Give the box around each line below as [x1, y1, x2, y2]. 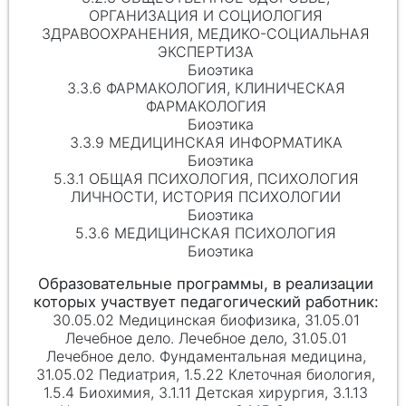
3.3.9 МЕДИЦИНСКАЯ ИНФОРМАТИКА [69, 132, 343, 151]
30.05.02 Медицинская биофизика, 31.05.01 [52, 311, 360, 329]
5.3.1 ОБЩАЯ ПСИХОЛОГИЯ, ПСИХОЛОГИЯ [53, 169, 359, 188]
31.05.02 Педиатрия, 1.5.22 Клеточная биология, [36, 365, 376, 383]
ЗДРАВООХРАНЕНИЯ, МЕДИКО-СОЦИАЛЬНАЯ [42, 24, 371, 43]
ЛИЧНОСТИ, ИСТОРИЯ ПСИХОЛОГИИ [71, 187, 342, 206]
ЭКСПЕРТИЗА [158, 42, 255, 61]
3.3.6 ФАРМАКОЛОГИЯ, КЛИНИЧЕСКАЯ [66, 78, 345, 97]
